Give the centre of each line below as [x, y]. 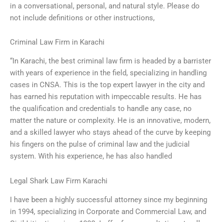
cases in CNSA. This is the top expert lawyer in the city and [107, 85]
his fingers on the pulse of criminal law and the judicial [100, 144]
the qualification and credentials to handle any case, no [101, 109]
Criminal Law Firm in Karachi [57, 42]
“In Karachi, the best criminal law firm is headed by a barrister [111, 61]
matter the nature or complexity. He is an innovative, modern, [110, 121]
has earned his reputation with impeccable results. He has [106, 97]
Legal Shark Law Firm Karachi [59, 181]
